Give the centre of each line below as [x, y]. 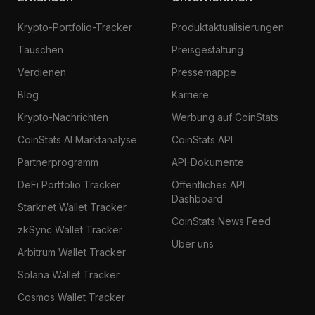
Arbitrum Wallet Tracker [71, 252]
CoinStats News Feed [221, 221]
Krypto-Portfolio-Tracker [75, 27]
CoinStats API [202, 139]
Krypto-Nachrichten [63, 117]
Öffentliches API [208, 184]
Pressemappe [204, 72]
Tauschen [40, 49]
